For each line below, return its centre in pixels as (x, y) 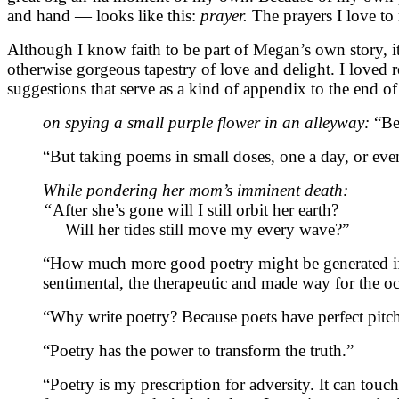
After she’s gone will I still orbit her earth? (195, 209)
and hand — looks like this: (104, 15)
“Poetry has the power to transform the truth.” (198, 350)
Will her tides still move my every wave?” (196, 229)
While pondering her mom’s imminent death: (195, 190)
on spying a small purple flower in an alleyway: (208, 122)
